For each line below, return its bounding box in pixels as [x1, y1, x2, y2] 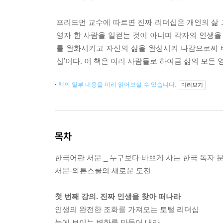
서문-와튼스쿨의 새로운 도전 [55, 166, 151, 175]
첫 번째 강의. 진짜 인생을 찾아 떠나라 [55, 192, 181, 201]
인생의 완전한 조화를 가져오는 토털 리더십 [55, 205, 199, 214]
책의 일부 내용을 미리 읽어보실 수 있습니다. [58, 81, 178, 89]
